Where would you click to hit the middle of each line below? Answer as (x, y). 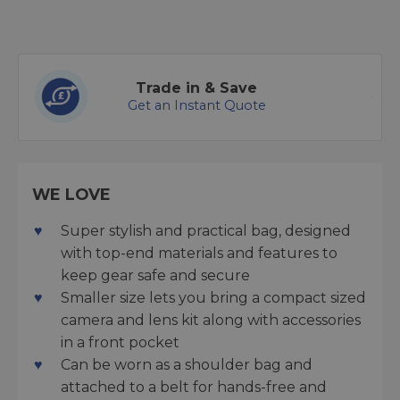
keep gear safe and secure (155, 275)
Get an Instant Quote (196, 105)
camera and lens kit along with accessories (211, 320)
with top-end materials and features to (199, 253)
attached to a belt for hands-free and (194, 387)
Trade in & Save (196, 88)
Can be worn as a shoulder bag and (187, 365)
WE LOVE (71, 194)
